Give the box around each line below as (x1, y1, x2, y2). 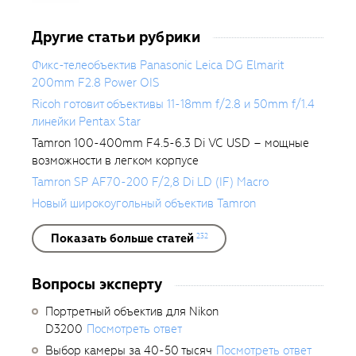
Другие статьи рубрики (32, 26, 200, 47)
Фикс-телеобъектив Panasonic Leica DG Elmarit (32, 56, 284, 73)
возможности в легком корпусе (32, 152, 199, 168)
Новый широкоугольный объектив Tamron (32, 195, 256, 211)
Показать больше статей (50, 230, 194, 246)
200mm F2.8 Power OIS (32, 74, 160, 91)
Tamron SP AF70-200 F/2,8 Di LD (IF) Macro (32, 173, 269, 190)
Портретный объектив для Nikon (45, 303, 219, 319)
